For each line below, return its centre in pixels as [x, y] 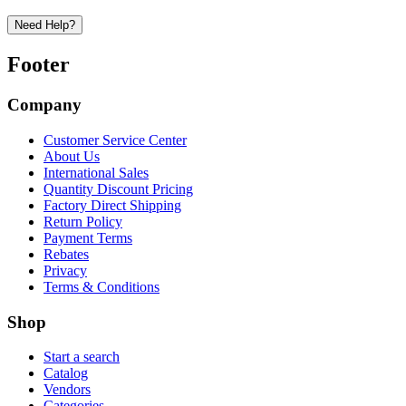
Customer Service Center [115, 140]
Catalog [66, 373]
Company [44, 105]
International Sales [96, 172]
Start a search [82, 357]
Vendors [67, 390]
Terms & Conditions [101, 286]
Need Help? [45, 25]
